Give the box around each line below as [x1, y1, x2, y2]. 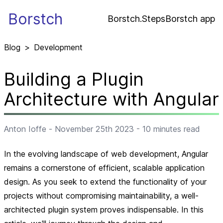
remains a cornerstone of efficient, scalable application [4, 163, 205, 173]
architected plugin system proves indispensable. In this [4, 205, 204, 215]
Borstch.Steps [108, 13, 165, 24]
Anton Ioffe [4, 124, 46, 134]
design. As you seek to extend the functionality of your [4, 177, 207, 187]
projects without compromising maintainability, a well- [4, 191, 199, 201]
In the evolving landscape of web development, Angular [4, 149, 208, 159]
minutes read [151, 124, 200, 134]
